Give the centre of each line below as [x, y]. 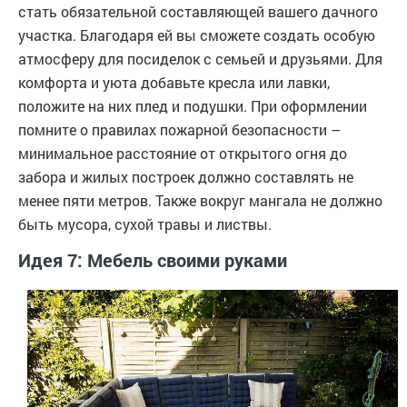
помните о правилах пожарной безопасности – [179, 129]
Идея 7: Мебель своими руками [153, 259]
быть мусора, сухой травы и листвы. [145, 223]
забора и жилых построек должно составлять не [186, 176]
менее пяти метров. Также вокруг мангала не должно [200, 200]
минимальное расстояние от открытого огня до [183, 153]
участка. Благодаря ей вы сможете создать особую [197, 35]
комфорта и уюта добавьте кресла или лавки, [174, 82]
